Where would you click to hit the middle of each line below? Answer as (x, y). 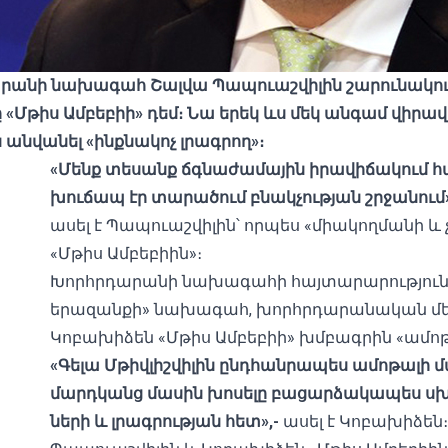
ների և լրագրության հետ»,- (164, 421)
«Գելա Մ (83, 365)
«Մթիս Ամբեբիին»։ (126, 253)
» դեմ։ (161, 113)
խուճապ (89, 197)
